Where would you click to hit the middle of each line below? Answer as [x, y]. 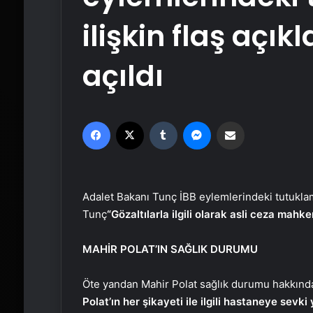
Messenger [235, 121]
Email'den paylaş [257, 121]
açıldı [123, 76]
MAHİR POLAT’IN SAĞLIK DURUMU [170, 249]
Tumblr [191, 121]
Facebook [131, 121]
